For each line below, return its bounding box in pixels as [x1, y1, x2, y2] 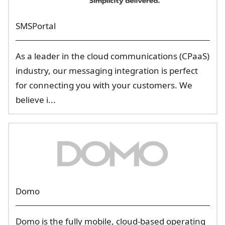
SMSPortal [15, 20, 56, 32]
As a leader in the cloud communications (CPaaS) [15, 50, 209, 62]
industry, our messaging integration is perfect [15, 65, 198, 76]
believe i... [15, 94, 56, 105]
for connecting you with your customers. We [15, 79, 192, 91]
